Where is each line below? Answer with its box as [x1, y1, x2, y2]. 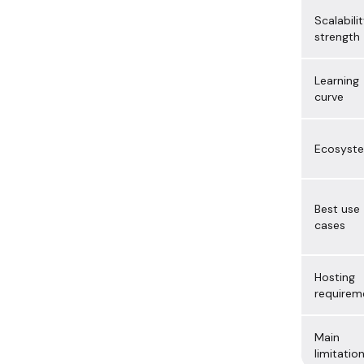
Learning [314, 73, 359, 89]
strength [314, 29, 360, 45]
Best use [314, 201, 360, 217]
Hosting [314, 270, 355, 285]
